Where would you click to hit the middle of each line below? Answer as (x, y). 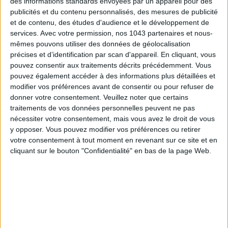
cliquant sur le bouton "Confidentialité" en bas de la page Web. (111, 151)
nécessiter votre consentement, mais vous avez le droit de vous (112, 119)
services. (24, 33)
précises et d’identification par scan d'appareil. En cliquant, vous (113, 55)
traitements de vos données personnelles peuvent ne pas (103, 108)
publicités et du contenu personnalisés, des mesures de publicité (114, 12)
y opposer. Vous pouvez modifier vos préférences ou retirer (105, 130)
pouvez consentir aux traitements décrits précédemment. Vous (111, 65)
